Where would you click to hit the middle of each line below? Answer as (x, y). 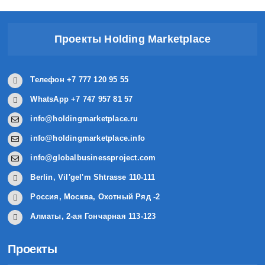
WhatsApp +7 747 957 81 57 (82, 99)
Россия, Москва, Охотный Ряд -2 (95, 196)
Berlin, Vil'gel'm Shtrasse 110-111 (93, 177)
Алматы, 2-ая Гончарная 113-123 (93, 216)
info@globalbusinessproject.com (93, 157)
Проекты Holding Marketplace (132, 39)
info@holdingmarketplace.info (88, 138)
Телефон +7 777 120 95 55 (80, 79)
